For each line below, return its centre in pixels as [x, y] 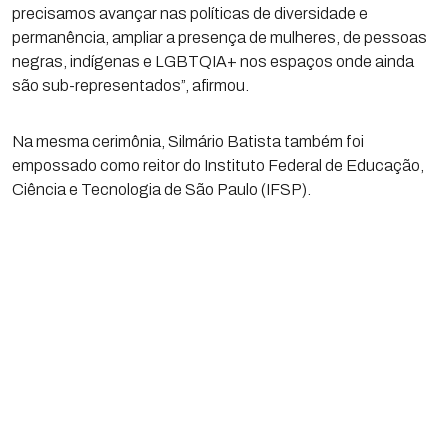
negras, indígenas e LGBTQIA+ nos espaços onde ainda [213, 62]
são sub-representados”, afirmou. [130, 86]
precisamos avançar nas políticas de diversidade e [190, 14]
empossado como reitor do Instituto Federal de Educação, [218, 166]
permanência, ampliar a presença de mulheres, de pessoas [219, 38]
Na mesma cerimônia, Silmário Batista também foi [188, 142]
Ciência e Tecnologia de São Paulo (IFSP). [161, 190]
